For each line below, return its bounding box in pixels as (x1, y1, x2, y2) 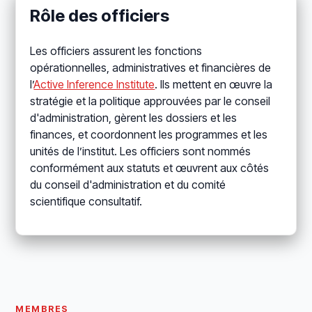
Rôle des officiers (30, 6, 170, 26)
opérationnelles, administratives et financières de (30, 61, 272, 75)
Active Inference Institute (33, 77, 155, 92)
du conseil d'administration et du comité (30, 178, 226, 192)
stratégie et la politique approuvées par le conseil (30, 94, 271, 109)
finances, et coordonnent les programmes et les (30, 127, 268, 142)
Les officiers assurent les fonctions (30, 44, 203, 58)
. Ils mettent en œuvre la (155, 77, 273, 92)
